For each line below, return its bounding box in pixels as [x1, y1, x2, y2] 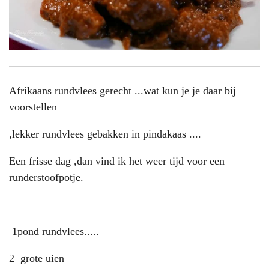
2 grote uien [9, 252, 64, 264]
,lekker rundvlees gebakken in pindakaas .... [9, 127, 201, 140]
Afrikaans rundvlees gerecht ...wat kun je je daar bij [9, 84, 236, 97]
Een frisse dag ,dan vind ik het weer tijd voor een [9, 154, 225, 167]
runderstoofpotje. [9, 171, 83, 183]
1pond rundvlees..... [9, 225, 99, 237]
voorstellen [9, 100, 57, 113]
